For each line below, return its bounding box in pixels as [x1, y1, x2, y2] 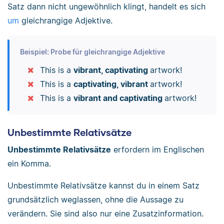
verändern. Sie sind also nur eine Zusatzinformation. [7, 208, 203, 218]
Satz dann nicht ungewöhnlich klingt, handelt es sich [7, 1, 205, 11]
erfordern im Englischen [111, 144, 204, 154]
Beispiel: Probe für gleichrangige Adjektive [19, 47, 165, 56]
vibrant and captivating [73, 92, 164, 103]
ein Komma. [7, 158, 51, 168]
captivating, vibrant [73, 78, 150, 89]
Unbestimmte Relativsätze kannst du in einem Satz [7, 180, 199, 190]
